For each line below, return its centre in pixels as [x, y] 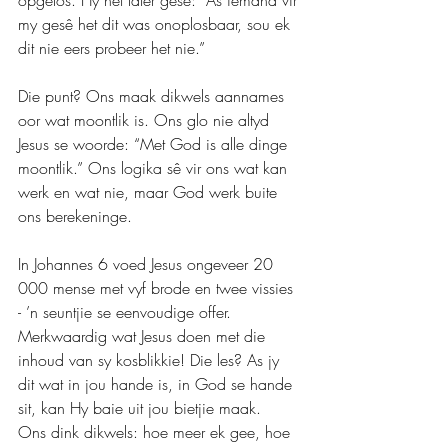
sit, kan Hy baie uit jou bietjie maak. [139, 407]
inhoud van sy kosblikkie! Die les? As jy [151, 359]
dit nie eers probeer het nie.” [111, 47]
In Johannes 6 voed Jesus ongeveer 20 [148, 263]
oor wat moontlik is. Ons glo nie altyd [146, 119]
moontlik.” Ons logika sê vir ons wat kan [155, 167]
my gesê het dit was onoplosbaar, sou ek [156, 23]
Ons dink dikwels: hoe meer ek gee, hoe [156, 431]
